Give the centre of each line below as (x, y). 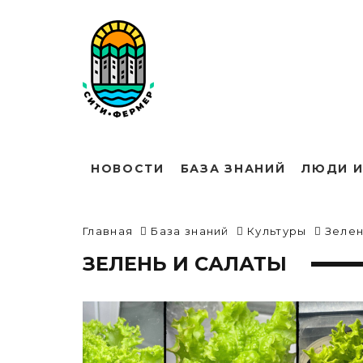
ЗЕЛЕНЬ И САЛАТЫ (185, 264)
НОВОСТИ (128, 168)
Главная (108, 231)
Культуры (277, 231)
